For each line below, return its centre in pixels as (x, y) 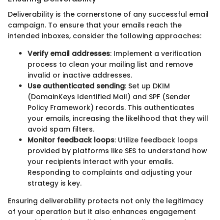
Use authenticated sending (76, 86)
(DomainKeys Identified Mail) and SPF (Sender (109, 97)
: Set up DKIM (147, 86)
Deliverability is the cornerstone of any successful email (108, 14)
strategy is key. (55, 183)
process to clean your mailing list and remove (110, 64)
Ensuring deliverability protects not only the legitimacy (106, 201)
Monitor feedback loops (71, 140)
